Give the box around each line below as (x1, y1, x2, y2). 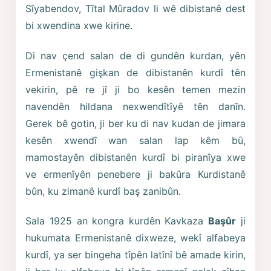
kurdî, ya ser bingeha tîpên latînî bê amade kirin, (25, 249, 246, 261)
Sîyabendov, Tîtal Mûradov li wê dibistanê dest (25, 2, 246, 15)
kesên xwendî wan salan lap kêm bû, (25, 134, 246, 146)
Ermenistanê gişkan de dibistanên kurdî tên (25, 66, 246, 79)
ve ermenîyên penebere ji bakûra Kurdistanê (25, 168, 246, 180)
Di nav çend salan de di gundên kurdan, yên (25, 49, 246, 62)
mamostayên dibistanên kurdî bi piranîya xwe (25, 151, 246, 163)
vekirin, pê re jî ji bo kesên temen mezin (25, 83, 246, 96)
